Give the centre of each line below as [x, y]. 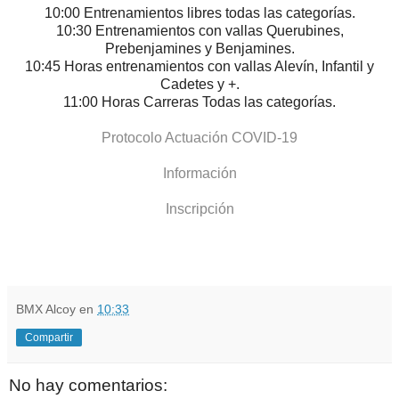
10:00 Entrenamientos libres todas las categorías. [199, 13]
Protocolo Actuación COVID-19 [199, 138]
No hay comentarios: [88, 385]
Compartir [49, 337]
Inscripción [199, 209]
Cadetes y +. [199, 85]
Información [199, 174]
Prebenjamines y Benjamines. [199, 49]
